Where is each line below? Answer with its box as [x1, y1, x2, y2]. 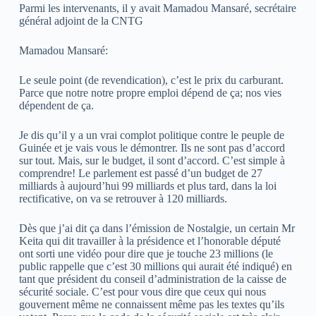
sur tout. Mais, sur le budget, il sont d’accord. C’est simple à [18, 154, 285, 167]
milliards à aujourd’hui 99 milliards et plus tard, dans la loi [18, 180, 276, 193]
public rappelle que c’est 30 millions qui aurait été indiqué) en [18, 260, 292, 273]
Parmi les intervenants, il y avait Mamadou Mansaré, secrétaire [18, 2, 296, 15]
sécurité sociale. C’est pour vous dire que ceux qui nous [18, 286, 266, 298]
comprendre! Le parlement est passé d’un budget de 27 [18, 167, 262, 180]
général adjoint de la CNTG [18, 15, 143, 28]
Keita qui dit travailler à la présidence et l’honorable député [18, 235, 281, 248]
